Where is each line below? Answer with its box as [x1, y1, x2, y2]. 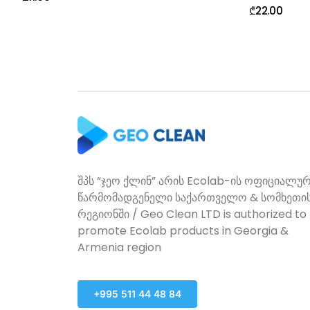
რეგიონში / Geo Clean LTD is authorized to [77, 206, 307, 223]
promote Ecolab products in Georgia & [77, 223, 289, 239]
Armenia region [77, 239, 161, 256]
